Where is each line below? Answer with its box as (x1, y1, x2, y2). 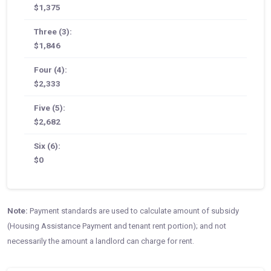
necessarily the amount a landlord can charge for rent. (7, 236, 194, 246)
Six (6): (34, 140, 60, 151)
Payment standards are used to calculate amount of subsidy (28, 206, 239, 215)
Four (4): (34, 64, 67, 74)
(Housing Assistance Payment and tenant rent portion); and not (7, 221, 226, 230)
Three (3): (34, 26, 72, 36)
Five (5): (34, 102, 65, 113)
